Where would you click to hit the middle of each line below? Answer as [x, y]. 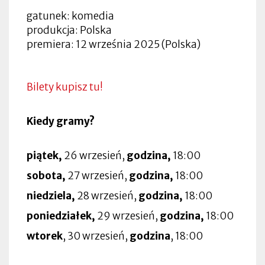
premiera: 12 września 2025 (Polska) [114, 44]
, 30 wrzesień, [96, 236]
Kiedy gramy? [62, 121]
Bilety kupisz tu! [65, 87]
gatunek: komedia [70, 16]
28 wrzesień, [107, 195]
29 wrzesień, [127, 216]
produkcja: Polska [69, 30]
